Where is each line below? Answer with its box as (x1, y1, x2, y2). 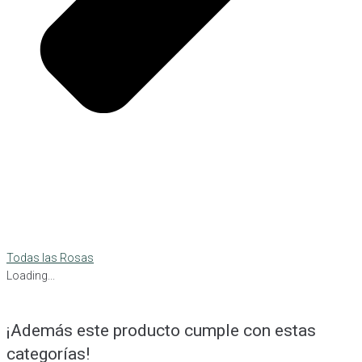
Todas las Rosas (6, 251, 94, 265)
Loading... (6, 269, 55, 283)
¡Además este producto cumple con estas (6, 321, 316, 341)
